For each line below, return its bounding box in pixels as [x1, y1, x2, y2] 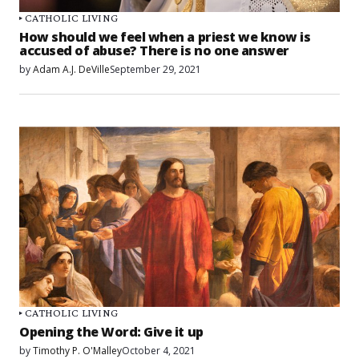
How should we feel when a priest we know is [19, 27, 311, 46]
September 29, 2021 [110, 62, 201, 76]
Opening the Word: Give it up [19, 323, 204, 341]
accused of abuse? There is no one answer [19, 41, 289, 59]
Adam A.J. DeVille [33, 62, 110, 76]
